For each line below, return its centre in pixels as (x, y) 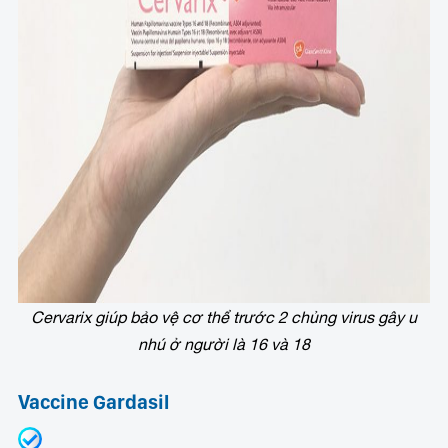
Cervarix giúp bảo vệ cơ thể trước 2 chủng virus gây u (224, 316)
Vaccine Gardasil (94, 401)
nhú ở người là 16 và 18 (224, 343)
